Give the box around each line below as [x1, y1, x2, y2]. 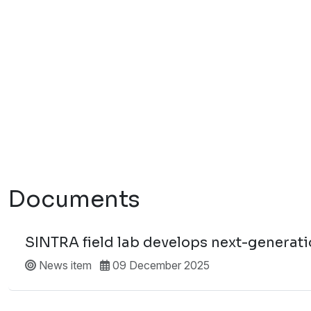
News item [36, 258, 92, 272]
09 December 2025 [110, 258, 210, 272]
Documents [8, 185, 140, 213]
